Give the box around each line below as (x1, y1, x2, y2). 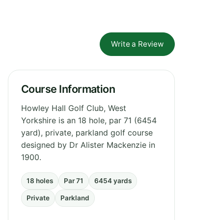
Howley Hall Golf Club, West (21, 103, 126, 113)
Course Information (21, 82, 115, 95)
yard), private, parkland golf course (21, 127, 153, 137)
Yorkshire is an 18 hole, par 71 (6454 (21, 115, 157, 125)
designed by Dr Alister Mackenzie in (21, 139, 155, 150)
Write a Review (111, 39, 164, 49)
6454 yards (94, 176, 132, 185)
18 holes (27, 176, 53, 185)
